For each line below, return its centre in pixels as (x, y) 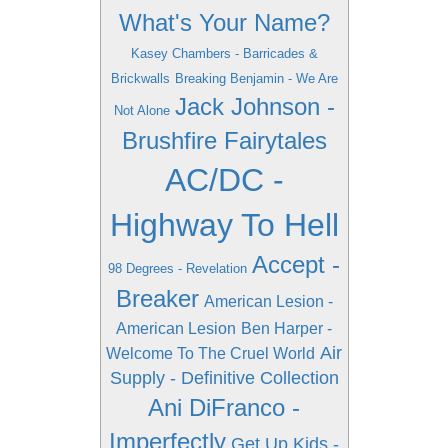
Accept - (296, 264)
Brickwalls (140, 78)
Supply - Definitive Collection (224, 378)
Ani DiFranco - (224, 407)
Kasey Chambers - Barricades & (224, 53)
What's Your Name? (224, 22)
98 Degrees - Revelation (177, 268)
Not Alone (141, 110)
